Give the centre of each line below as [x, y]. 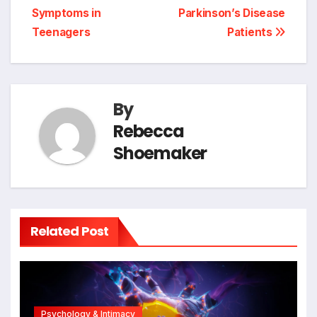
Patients [251, 32]
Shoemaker [160, 153]
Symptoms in [67, 13]
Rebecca [149, 131]
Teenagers [61, 32]
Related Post [69, 231]
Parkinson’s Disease [231, 13]
